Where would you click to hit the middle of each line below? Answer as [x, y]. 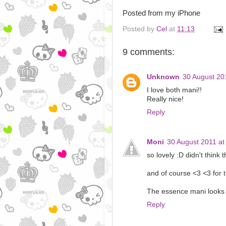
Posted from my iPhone [161, 13]
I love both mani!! [174, 90]
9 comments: [149, 52]
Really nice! [165, 99]
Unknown [163, 77]
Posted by [139, 29]
